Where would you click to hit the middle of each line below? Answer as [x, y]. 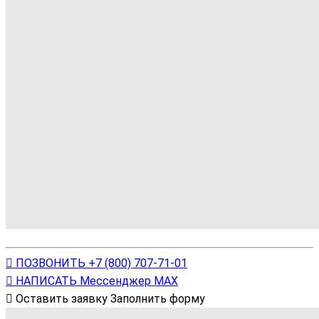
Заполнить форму [158, 299]
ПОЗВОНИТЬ [51, 263]
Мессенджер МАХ [129, 281]
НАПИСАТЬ [46, 281]
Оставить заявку [62, 299]
